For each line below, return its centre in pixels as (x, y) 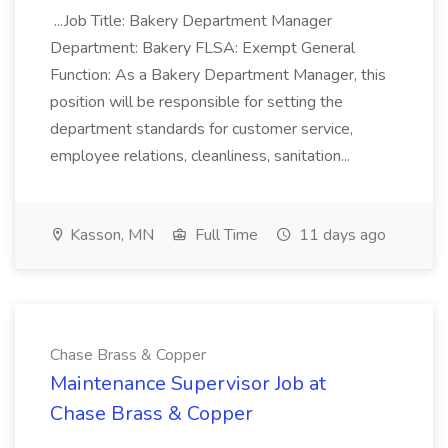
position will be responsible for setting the (196, 102)
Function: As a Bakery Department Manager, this (218, 75)
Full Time (224, 235)
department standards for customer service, (201, 129)
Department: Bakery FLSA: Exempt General (202, 48)
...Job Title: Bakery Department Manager (191, 21)
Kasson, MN (110, 235)
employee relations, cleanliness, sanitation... (202, 156)
